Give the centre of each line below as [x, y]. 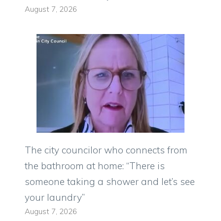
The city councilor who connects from [106, 150]
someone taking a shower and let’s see [110, 182]
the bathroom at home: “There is [95, 166]
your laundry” [55, 198]
